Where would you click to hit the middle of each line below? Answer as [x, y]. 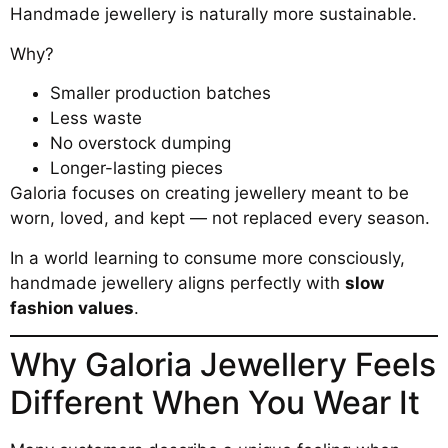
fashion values [72, 307]
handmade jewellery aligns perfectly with [177, 282]
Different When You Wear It [215, 402]
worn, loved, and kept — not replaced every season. [220, 218]
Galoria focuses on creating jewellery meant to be [209, 193]
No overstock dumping [140, 143]
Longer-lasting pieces [136, 168]
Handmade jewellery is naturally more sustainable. [213, 14]
